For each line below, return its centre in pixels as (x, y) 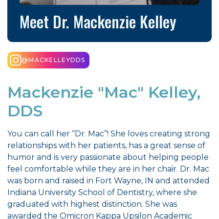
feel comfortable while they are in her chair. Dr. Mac (108, 169)
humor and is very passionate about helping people (108, 157)
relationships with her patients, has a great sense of (106, 145)
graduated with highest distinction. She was (92, 204)
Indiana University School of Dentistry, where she (102, 192)
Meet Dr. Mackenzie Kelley (98, 21)
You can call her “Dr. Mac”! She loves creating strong (109, 134)
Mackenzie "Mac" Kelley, (104, 92)
